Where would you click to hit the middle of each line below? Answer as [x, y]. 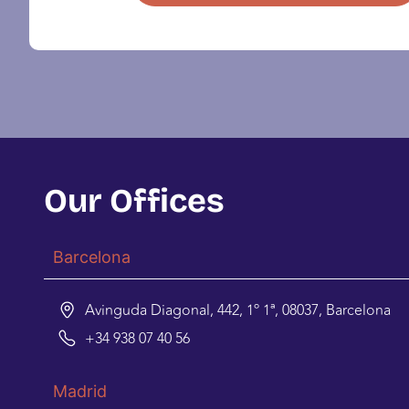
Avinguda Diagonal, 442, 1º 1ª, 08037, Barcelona [237, 311]
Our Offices [134, 202]
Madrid [80, 392]
